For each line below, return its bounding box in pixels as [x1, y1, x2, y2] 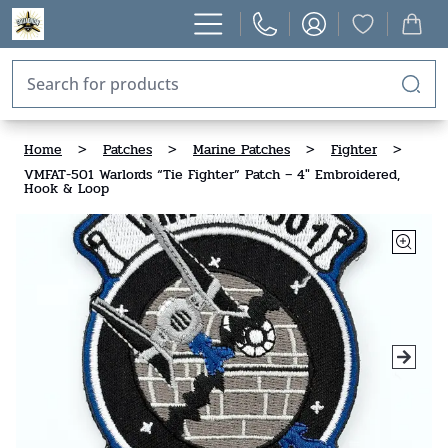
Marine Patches [193, 139, 290, 160]
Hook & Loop [24, 178, 109, 199]
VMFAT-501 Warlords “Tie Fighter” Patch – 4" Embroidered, [24, 164, 400, 185]
